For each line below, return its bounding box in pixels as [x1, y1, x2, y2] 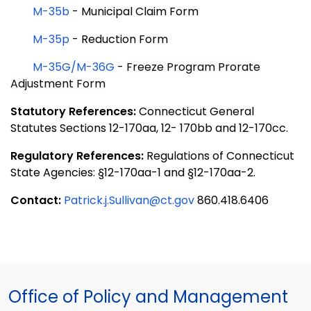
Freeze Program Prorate [126, 59, 260, 76]
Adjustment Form [10, 76, 106, 92]
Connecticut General [139, 103, 254, 120]
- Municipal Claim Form [69, 3, 201, 20]
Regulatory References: [10, 148, 146, 165]
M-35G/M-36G [33, 59, 115, 76]
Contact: [10, 192, 61, 209]
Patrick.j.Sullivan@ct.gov [64, 192, 194, 209]
